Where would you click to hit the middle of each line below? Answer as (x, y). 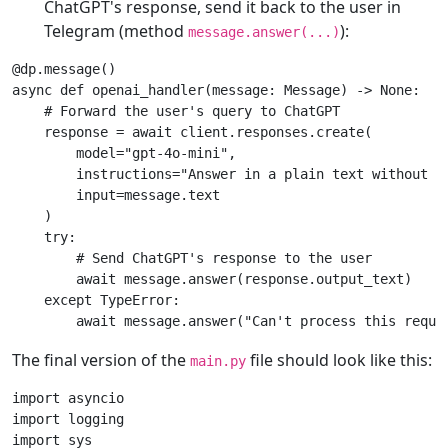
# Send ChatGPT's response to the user (224, 258)
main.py (218, 361)
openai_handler (148, 90)
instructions (124, 174)
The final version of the (101, 360)
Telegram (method (116, 31)
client (204, 132)
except (68, 300)
